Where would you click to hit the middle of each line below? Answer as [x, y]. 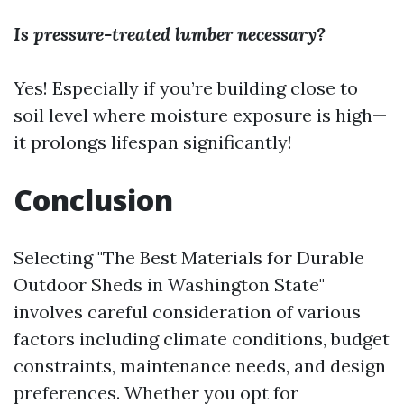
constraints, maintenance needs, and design [200, 366]
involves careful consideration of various [187, 312]
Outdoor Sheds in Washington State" [169, 285]
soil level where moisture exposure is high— [200, 115]
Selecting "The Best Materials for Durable [189, 257]
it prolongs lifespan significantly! [153, 142]
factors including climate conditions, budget [202, 339]
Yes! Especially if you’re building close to [186, 88]
